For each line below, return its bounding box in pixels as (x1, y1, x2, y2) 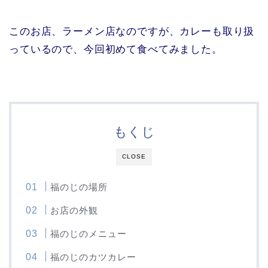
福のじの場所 (50, 181, 108, 192)
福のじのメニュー (50, 228, 127, 239)
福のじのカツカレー (50, 251, 137, 262)
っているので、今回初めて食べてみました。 (9, 43, 223, 55)
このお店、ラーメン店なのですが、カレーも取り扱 (9, 25, 255, 37)
